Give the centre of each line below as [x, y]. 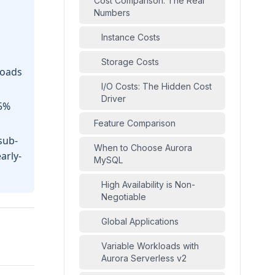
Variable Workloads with [150, 246]
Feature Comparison [135, 123]
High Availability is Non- [148, 184]
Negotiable [124, 197]
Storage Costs [130, 62]
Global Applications [140, 221]
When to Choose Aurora [143, 148]
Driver [114, 99]
